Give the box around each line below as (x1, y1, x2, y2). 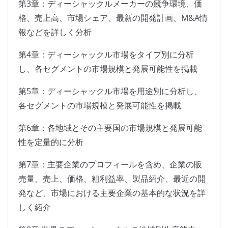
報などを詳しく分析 (18, 26, 92, 38)
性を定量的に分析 (18, 136, 83, 148)
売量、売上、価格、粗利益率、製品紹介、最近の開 (18, 173, 206, 185)
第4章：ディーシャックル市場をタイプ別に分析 (18, 49, 194, 61)
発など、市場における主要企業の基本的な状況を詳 (18, 187, 206, 199)
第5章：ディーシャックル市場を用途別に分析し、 (18, 85, 202, 97)
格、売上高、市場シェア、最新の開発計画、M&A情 (18, 12, 208, 24)
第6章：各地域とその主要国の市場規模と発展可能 (18, 122, 202, 134)
